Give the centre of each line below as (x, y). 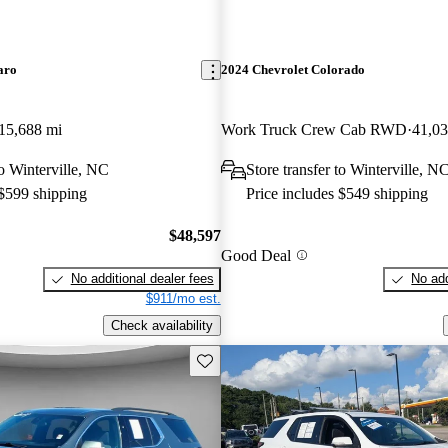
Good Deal (255, 255)
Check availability (161, 325)
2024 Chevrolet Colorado (292, 70)
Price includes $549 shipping (336, 193)
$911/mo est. (183, 299)
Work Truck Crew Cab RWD (313, 129)
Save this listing (242, 359)
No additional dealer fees (142, 279)
